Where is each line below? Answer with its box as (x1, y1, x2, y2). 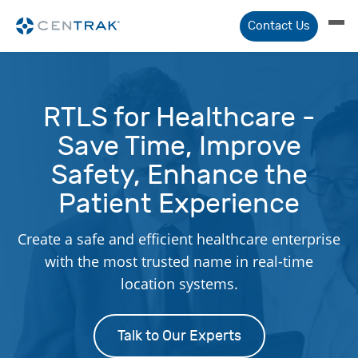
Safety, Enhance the (50, 159, 308, 191)
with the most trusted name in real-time (45, 252, 313, 271)
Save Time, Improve (57, 130, 301, 162)
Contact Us (248, 18, 310, 33)
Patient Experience (58, 188, 300, 220)
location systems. (120, 274, 238, 293)
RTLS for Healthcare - (43, 101, 315, 133)
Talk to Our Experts (117, 327, 241, 344)
